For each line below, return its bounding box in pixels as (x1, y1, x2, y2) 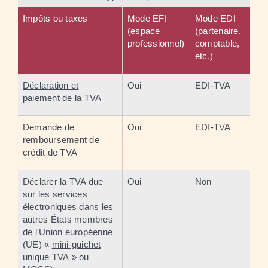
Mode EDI (195, 13, 236, 23)
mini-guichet (51, 239, 101, 249)
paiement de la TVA (23, 92, 102, 103)
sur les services (23, 188, 87, 199)
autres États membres (23, 214, 113, 224)
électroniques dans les (23, 201, 114, 212)
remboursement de (23, 134, 99, 145)
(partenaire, (195, 25, 241, 36)
